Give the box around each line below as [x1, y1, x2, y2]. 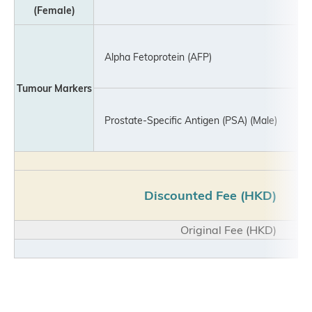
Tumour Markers [16, 81, 92, 94]
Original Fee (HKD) [180, 222, 299, 237]
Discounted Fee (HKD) [144, 187, 276, 203]
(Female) [33, 3, 75, 16]
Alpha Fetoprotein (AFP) [95, 50, 212, 63]
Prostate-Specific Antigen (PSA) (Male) [95, 114, 277, 126]
